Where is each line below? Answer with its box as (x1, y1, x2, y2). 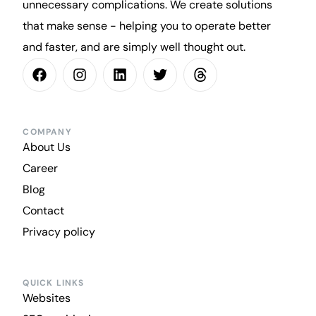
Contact (23, 202, 65, 218)
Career (23, 160, 59, 176)
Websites (23, 290, 71, 305)
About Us (23, 139, 71, 154)
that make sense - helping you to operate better (23, 18, 272, 33)
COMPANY (23, 126, 72, 138)
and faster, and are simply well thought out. (23, 39, 246, 54)
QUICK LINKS (23, 276, 85, 288)
